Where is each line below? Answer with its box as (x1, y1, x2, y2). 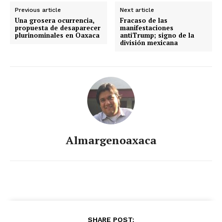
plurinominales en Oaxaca (15, 30, 100, 40)
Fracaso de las (120, 15, 168, 25)
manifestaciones (120, 23, 174, 32)
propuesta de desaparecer (15, 23, 101, 32)
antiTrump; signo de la (120, 30, 195, 40)
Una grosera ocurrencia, (15, 15, 95, 25)
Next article (120, 6, 155, 13)
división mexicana (120, 38, 178, 47)
